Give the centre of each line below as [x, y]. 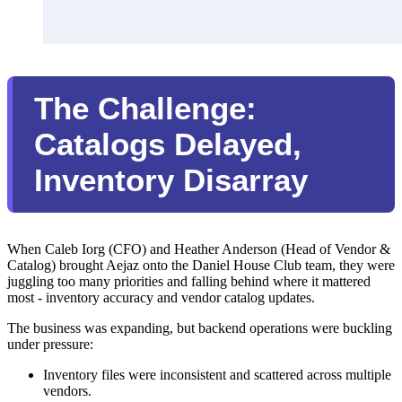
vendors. [67, 391]
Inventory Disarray [171, 180]
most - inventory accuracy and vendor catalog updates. [161, 298]
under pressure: [50, 345]
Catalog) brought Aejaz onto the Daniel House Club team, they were [201, 266]
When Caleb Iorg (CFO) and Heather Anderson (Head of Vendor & [199, 249]
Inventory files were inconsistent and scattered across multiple [217, 375]
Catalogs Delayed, [168, 144]
